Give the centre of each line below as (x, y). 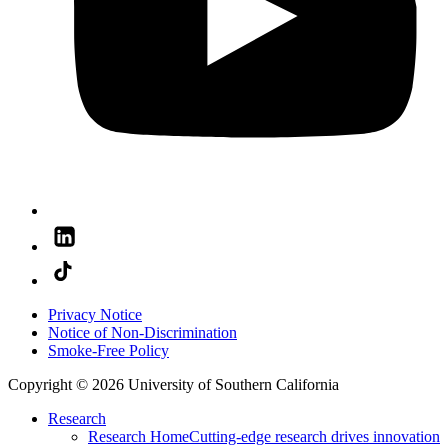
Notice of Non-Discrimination (142, 333)
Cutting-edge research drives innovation (314, 437)
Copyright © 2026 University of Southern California (173, 385)
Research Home (138, 437)
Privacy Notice (95, 315)
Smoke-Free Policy (108, 351)
